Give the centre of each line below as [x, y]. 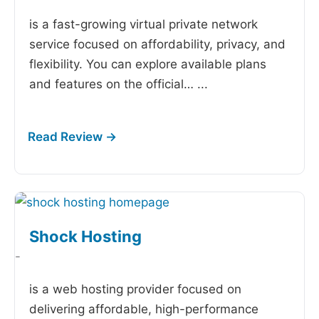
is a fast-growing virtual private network [143, 24]
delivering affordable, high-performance [144, 309]
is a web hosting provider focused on [135, 289]
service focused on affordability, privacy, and [157, 44]
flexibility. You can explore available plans [148, 64]
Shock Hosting [85, 236]
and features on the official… [113, 84]
